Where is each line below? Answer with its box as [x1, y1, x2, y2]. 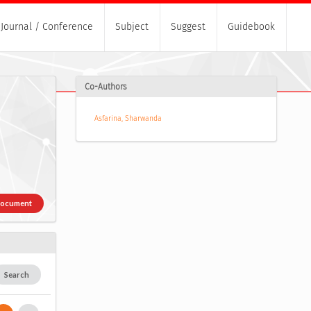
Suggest [171, 21, 205, 33]
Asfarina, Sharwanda [94, 114, 162, 124]
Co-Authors [84, 82, 127, 92]
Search [4, 269, 30, 279]
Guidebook [228, 21, 275, 33]
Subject [115, 21, 149, 33]
